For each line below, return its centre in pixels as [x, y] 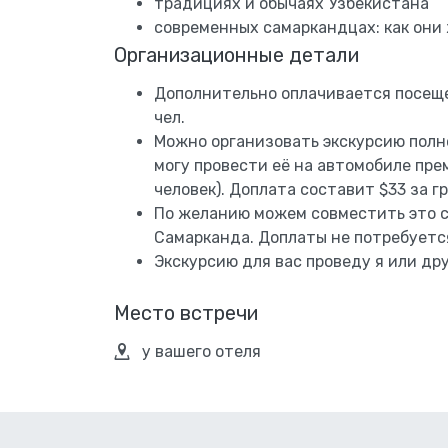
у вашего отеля [201, 351]
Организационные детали [236, 55]
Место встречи [186, 313]
